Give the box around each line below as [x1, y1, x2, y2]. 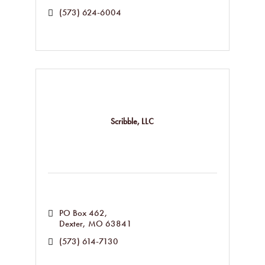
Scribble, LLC [111, 115, 154, 127]
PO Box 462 [59, 207, 105, 219]
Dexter [59, 218, 83, 230]
